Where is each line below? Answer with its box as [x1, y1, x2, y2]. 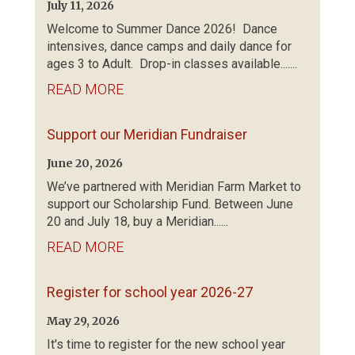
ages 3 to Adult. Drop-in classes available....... [47, 56, 297, 71]
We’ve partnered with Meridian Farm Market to [47, 179, 301, 194]
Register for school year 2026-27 [47, 284, 253, 300]
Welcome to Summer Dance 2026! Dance [47, 21, 277, 36]
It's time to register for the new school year [47, 337, 285, 352]
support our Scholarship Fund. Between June [47, 197, 293, 212]
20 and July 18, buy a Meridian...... [47, 214, 228, 229]
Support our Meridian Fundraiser [47, 126, 247, 143]
